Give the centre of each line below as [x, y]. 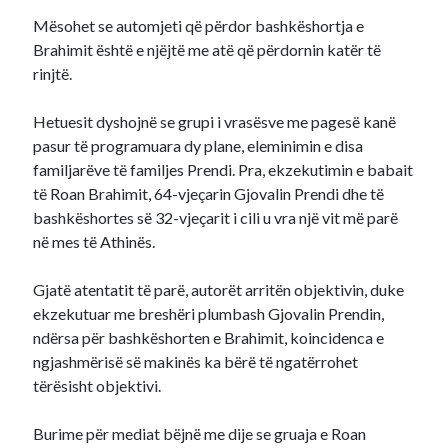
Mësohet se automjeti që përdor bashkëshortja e [199, 25]
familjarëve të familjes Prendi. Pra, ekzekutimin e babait [223, 169]
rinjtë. [53, 73]
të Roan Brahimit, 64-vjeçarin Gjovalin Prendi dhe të [209, 193]
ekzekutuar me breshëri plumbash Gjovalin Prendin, [209, 313]
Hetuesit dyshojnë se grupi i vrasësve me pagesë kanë [215, 121]
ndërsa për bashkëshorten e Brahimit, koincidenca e [209, 337]
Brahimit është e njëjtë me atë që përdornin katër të [207, 49]
